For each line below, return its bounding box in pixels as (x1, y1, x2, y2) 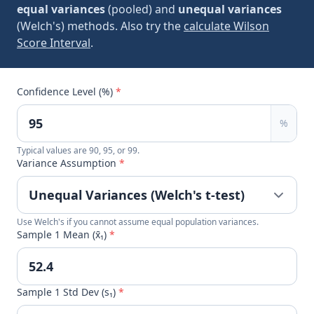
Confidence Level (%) (17, 85, 116, 98)
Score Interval (17, 35, 90, 50)
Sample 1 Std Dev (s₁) (17, 285, 118, 299)
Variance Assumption (17, 156, 119, 170)
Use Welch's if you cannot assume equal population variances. (17, 216, 259, 228)
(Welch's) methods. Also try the (17, 18, 184, 34)
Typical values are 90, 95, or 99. (17, 144, 139, 156)
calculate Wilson (184, 18, 269, 34)
